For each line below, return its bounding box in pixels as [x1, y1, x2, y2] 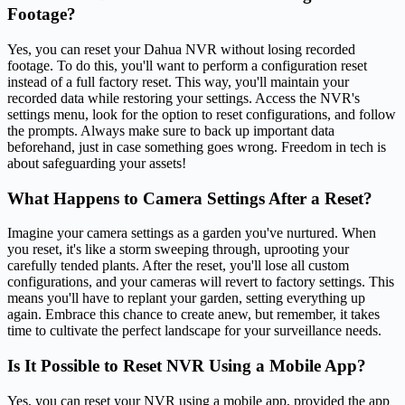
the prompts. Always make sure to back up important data [7, 122, 334, 138]
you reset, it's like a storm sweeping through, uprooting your [7, 241, 349, 258]
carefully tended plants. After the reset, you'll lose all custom [7, 258, 349, 274]
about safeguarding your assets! [7, 155, 186, 171]
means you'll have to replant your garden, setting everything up [7, 290, 365, 306]
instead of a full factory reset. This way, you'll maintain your [7, 73, 349, 89]
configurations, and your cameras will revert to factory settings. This [7, 274, 394, 290]
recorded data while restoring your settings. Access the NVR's [7, 89, 360, 106]
